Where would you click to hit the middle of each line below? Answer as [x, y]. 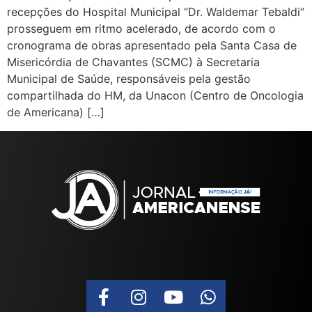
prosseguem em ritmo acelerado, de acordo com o [141, 29]
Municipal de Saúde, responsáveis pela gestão [129, 79]
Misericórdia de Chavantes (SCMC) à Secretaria [133, 62]
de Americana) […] [56, 112]
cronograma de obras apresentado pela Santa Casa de [152, 46]
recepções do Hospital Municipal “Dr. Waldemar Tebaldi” [156, 12]
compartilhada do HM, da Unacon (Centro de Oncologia [155, 96]
